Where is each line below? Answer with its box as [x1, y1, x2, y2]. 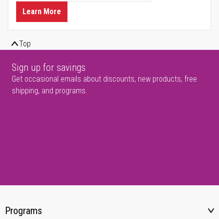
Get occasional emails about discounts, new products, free [12, 74, 197, 84]
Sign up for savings [12, 62, 86, 74]
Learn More [22, 7, 61, 17]
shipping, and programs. [12, 86, 88, 96]
